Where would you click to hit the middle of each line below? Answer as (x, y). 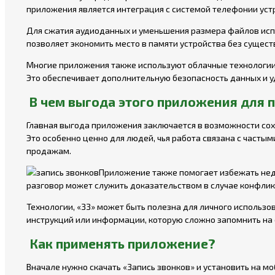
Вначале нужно (58, 267)
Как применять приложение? (122, 243)
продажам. (49, 151)
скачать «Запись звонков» (142, 267)
